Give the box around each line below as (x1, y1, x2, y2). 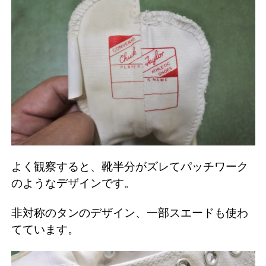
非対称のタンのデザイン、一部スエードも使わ (11, 206, 248, 219)
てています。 (11, 223, 79, 236)
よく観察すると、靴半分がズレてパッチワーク (11, 160, 248, 173)
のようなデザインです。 (11, 176, 135, 189)
